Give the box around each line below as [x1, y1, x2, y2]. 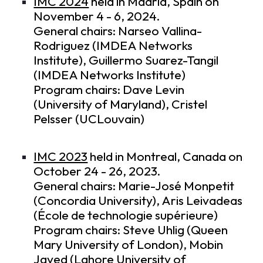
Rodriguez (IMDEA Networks [33, 37, 193, 53]
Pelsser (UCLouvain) [33, 110, 145, 127]
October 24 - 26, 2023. [33, 163, 161, 179]
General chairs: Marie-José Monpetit [33, 177, 235, 194]
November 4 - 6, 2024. [33, 8, 161, 24]
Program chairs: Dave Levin [33, 81, 185, 97]
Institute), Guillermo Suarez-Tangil [33, 52, 219, 68]
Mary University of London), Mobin [33, 236, 224, 252]
